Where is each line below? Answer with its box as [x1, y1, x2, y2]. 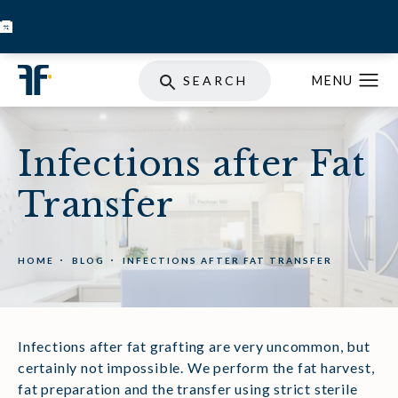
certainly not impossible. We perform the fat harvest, [18, 359, 375, 377]
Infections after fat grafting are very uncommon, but [18, 338, 370, 355]
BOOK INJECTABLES [81, 20, 189, 33]
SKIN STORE [220, 20, 283, 33]
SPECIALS [314, 20, 364, 33]
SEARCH [183, 73, 249, 89]
